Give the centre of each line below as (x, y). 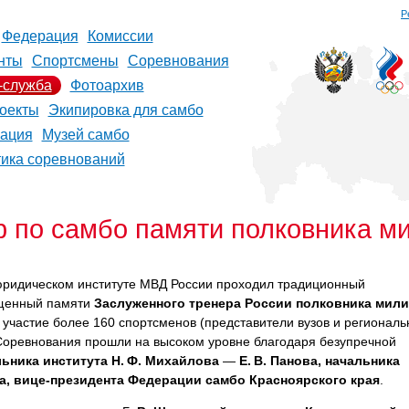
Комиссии (120, 36)
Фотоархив (107, 85)
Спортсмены (75, 61)
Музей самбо (85, 135)
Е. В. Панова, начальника (320, 361)
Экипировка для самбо (126, 110)
